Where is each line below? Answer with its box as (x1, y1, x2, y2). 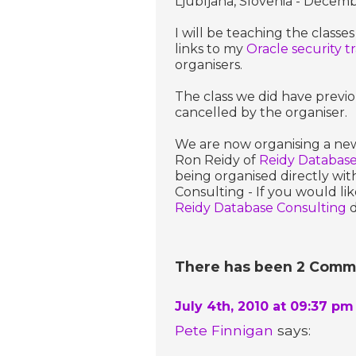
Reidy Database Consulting (175, 199, 346, 215)
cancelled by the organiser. (175, 104, 347, 120)
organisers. (175, 56, 242, 72)
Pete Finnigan (175, 321, 273, 339)
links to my (175, 41, 246, 56)
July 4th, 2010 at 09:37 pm (175, 298, 354, 314)
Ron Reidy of (175, 152, 259, 168)
